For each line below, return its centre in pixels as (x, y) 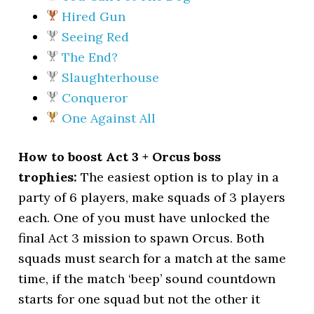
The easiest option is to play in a (178, 177)
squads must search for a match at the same (152, 258)
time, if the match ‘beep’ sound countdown (147, 279)
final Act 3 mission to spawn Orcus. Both (142, 238)
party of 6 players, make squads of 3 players (152, 197)
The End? (90, 57)
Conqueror (95, 98)
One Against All (109, 118)
